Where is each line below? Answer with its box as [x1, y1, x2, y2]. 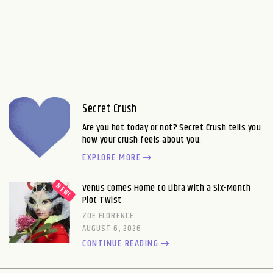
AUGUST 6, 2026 [82, 222, 141, 235]
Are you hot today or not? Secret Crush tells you [82, 120, 261, 135]
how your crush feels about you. [82, 132, 202, 147]
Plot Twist [82, 193, 122, 208]
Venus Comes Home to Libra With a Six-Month [82, 180, 251, 196]
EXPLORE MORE [82, 150, 141, 165]
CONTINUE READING [82, 236, 158, 251]
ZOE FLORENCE [82, 209, 134, 222]
